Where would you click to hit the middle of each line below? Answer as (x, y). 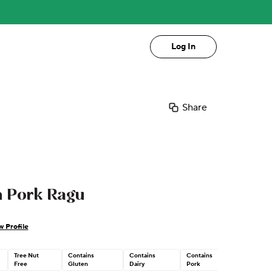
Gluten (78, 264)
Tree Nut (27, 256)
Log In (183, 47)
